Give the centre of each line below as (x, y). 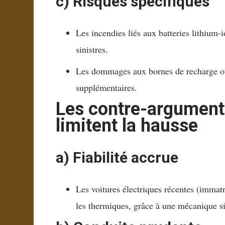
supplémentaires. (107, 88)
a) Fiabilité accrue (117, 157)
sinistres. (92, 49)
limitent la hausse (127, 126)
